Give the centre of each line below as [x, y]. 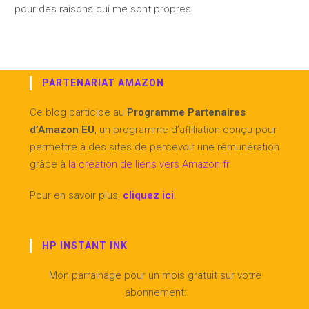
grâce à [48, 164]
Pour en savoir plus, [76, 195]
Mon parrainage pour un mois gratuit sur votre [155, 275]
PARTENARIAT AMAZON [103, 82]
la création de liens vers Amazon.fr [147, 164]
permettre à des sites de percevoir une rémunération [154, 147]
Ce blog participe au [78, 112]
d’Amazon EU [62, 129]
